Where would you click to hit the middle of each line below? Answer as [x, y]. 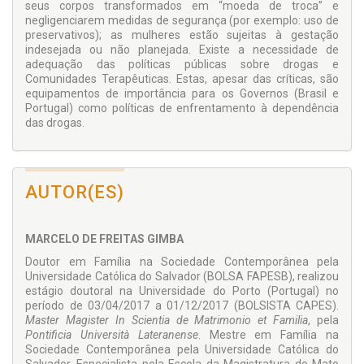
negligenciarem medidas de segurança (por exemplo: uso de [182, 21]
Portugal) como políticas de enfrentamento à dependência [182, 108]
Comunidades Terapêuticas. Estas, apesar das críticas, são [182, 79]
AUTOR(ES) [75, 193]
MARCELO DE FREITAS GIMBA [104, 239]
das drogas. [55, 123]
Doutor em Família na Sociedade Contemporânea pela [182, 262]
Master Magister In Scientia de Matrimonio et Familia [167, 321]
